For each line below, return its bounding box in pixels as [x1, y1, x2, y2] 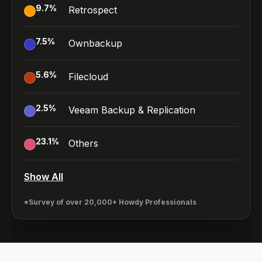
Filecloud [68, 71, 108, 82]
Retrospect [68, 4, 117, 16]
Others [68, 137, 98, 149]
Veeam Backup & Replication [68, 104, 195, 116]
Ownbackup [68, 37, 122, 49]
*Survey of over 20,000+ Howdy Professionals [24, 198, 196, 206]
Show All [24, 171, 63, 182]
